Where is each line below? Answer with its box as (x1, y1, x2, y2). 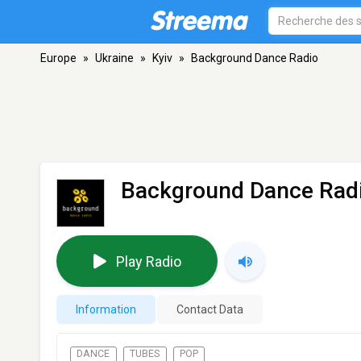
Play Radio (115, 252, 181, 270)
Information (76, 303, 136, 316)
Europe (40, 52, 77, 64)
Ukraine (95, 52, 134, 64)
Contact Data (176, 303, 243, 316)
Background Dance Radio (191, 52, 318, 64)
